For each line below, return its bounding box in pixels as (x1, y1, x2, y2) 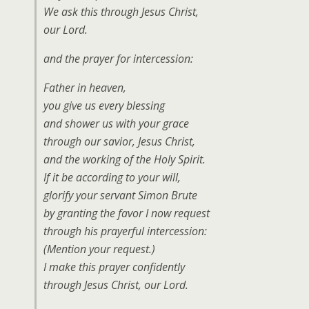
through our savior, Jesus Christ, (43, 134, 195, 149)
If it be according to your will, (43, 170, 181, 185)
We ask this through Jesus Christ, (43, 4, 199, 19)
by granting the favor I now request (43, 206, 210, 221)
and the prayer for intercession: (43, 51, 193, 66)
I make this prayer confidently (43, 259, 185, 275)
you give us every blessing (43, 98, 165, 113)
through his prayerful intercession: (43, 223, 207, 239)
